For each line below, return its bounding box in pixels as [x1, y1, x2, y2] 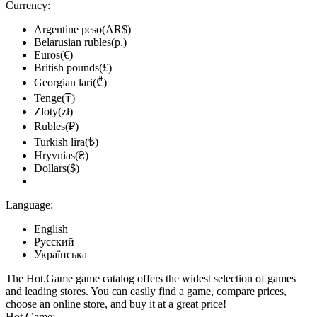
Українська [34, 248, 87, 260]
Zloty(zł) [34, 105, 73, 117]
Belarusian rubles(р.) [34, 36, 127, 48]
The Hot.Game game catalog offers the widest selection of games [6, 272, 296, 284]
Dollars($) [34, 162, 79, 174]
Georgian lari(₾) [34, 76, 107, 88]
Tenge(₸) [34, 92, 75, 104]
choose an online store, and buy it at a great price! [6, 298, 226, 310]
